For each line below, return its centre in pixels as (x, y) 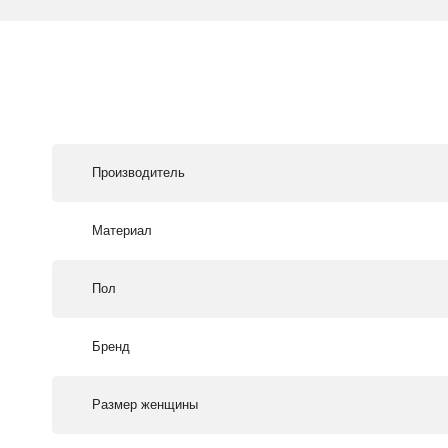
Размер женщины (145, 405)
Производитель (138, 173)
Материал (122, 231)
